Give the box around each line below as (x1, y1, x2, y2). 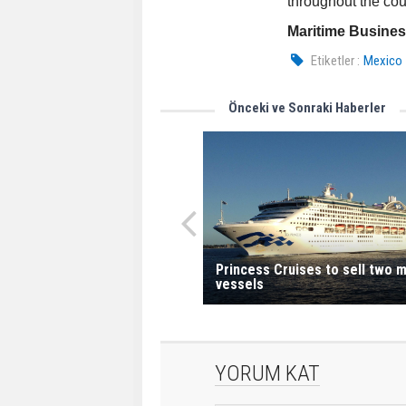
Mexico (363, 53, 403, 69)
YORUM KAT (215, 361, 320, 387)
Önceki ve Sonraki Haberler (228, 100, 386, 116)
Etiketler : (311, 53, 361, 69)
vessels (215, 275, 264, 293)
